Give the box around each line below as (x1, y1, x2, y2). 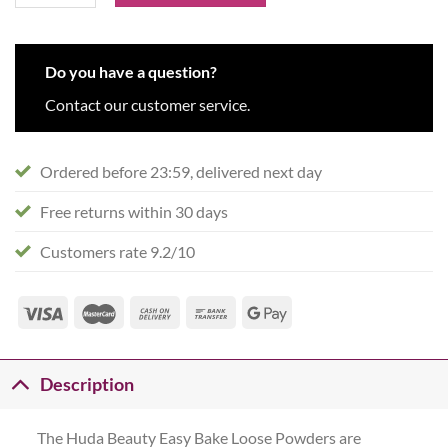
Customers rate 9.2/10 (40, 242, 195, 262)
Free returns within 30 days (40, 202, 228, 222)
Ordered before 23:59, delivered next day (40, 162, 322, 182)
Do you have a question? (45, 62, 217, 82)
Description (40, 373, 135, 395)
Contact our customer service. (45, 95, 250, 115)
